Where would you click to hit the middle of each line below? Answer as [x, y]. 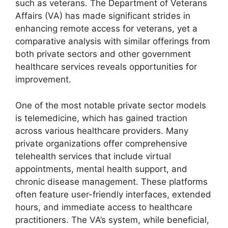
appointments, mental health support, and [101, 169]
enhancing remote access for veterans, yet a [106, 29]
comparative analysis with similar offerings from [113, 41]
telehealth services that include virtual [93, 156]
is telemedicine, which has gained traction [101, 118]
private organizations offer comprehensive [101, 143]
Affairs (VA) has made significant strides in [103, 16]
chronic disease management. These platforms [111, 181]
